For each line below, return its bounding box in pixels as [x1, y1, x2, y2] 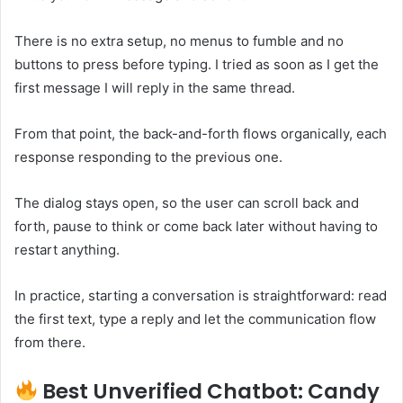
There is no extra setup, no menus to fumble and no [14, 31, 344, 49]
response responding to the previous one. [14, 148, 282, 166]
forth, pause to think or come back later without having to [14, 217, 378, 235]
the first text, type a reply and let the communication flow [14, 309, 376, 327]
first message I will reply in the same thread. [14, 78, 295, 96]
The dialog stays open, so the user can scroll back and [14, 193, 359, 211]
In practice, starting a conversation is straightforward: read [14, 286, 387, 304]
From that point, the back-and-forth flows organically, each [14, 124, 387, 142]
